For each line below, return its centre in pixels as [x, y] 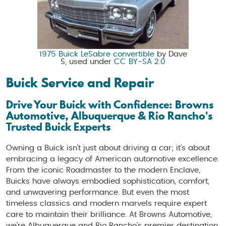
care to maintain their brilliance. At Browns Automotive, [109, 214]
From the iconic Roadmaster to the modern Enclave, [103, 170]
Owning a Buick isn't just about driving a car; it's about [108, 148]
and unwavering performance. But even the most [98, 192]
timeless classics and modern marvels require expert [106, 203]
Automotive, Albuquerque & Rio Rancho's [109, 116]
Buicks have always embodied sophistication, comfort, [108, 181]
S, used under [87, 62]
